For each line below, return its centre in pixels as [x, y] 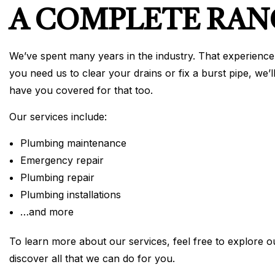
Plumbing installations [70, 194]
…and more [47, 211]
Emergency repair [62, 160]
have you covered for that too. [81, 90]
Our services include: [58, 116]
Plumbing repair [57, 177]
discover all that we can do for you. [92, 258]
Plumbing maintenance [73, 143]
